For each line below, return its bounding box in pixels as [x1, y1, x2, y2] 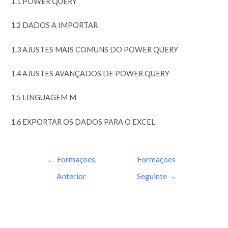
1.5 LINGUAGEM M [11, 93, 77, 102]
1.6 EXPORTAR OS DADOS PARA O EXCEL [11, 117, 156, 126]
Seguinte [136, 172, 168, 181]
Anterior [56, 172, 87, 181]
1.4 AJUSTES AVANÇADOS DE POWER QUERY [11, 69, 170, 78]
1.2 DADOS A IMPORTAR [11, 21, 98, 30]
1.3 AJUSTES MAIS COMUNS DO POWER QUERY [11, 45, 179, 54]
